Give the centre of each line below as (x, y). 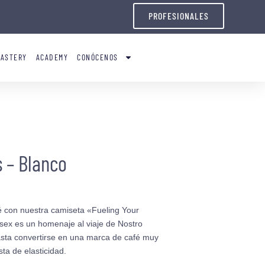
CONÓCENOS (98, 57)
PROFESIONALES (179, 16)
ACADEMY (52, 57)
